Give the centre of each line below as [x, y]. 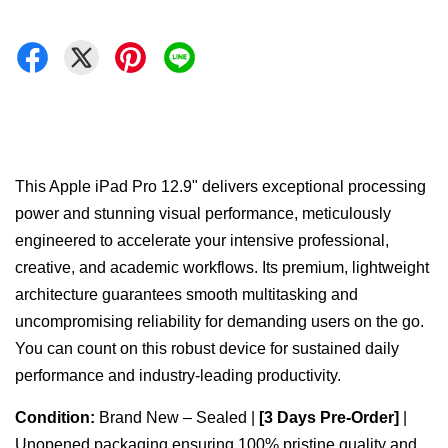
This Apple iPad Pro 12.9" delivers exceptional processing [220, 186]
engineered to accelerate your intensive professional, [202, 240]
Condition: [55, 417]
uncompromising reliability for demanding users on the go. [219, 321]
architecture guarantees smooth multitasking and [186, 294]
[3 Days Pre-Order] [329, 417]
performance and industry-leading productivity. [178, 375]
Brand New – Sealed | [177, 417]
